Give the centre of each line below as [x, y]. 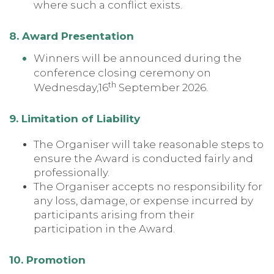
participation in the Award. [104, 229]
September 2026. [162, 88]
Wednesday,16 [71, 88]
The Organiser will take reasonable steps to [149, 145]
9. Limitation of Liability [75, 119]
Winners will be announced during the [138, 58]
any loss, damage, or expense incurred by [143, 201]
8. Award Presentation [72, 36]
